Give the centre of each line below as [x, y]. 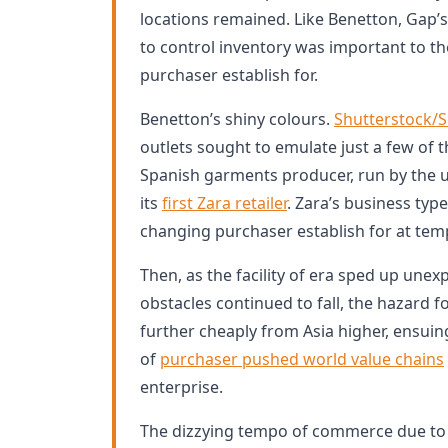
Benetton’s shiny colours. [237, 119]
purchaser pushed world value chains [302, 359]
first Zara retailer [224, 203]
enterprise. [181, 387]
